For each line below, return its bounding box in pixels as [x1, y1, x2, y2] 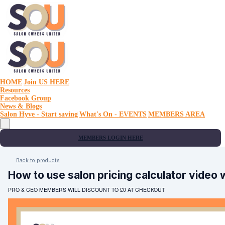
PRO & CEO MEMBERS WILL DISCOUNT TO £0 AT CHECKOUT [8, 185, 165, 193]
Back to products [16, 157, 60, 164]
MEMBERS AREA [148, 110, 205, 118]
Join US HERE [24, 78, 69, 86]
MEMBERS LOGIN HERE [78, 135, 143, 141]
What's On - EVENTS [79, 110, 147, 118]
